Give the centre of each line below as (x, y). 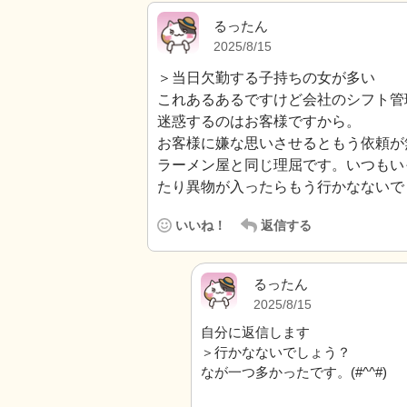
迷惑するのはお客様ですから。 (259, 121)
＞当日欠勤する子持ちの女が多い (266, 78)
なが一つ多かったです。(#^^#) (294, 372)
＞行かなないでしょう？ (276, 352)
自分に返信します (255, 332)
